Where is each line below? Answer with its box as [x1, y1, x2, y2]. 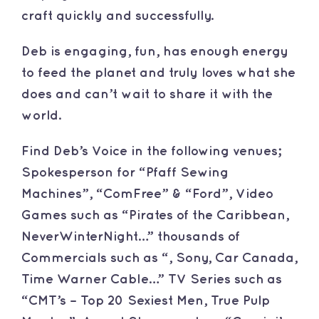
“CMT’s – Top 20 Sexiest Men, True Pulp [21, 295, 270, 308]
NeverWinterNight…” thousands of [21, 231, 240, 244]
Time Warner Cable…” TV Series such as [21, 273, 282, 286]
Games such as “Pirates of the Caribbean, [21, 209, 289, 222]
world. [21, 110, 61, 122]
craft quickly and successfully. [21, 10, 214, 23]
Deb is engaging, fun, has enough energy [21, 46, 288, 58]
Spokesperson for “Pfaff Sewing [21, 167, 229, 179]
